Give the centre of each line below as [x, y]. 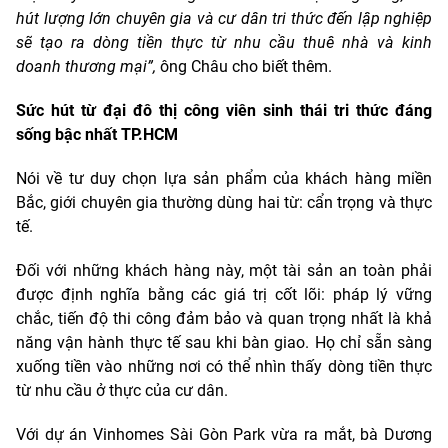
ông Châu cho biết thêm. [246, 66]
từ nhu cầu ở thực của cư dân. [122, 390]
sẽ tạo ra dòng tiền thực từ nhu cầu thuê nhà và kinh [224, 42]
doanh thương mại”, [88, 66]
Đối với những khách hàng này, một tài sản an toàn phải [224, 270]
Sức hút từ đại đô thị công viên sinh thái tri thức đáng [224, 110]
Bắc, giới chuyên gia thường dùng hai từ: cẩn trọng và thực [224, 202]
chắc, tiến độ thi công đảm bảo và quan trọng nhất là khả [224, 318]
